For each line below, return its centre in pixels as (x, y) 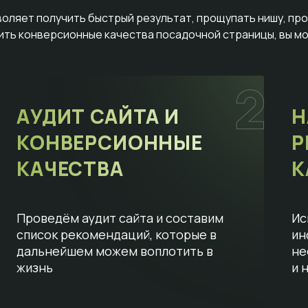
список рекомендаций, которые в (116, 234)
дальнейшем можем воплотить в (114, 251)
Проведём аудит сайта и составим (120, 218)
